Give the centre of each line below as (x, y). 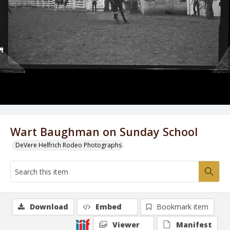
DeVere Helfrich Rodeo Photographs (69, 145)
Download (49, 207)
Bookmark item (183, 207)
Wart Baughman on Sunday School (104, 132)
